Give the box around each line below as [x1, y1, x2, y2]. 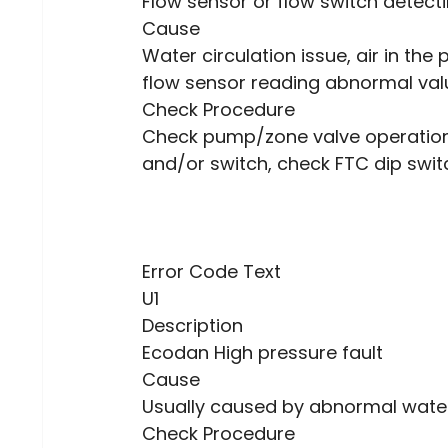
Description [142, 313, 244, 339]
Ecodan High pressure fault [142, 340, 384, 366]
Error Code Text [142, 259, 282, 285]
